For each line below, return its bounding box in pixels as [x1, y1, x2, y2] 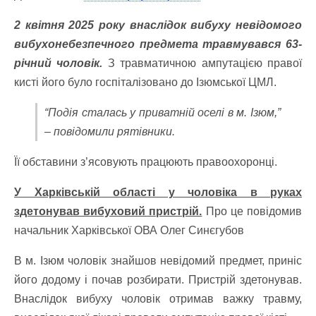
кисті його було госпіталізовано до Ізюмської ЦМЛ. [14, 76, 276, 88]
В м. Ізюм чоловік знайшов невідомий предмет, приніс [14, 255, 302, 267]
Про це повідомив [202, 205, 303, 217]
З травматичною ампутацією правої [102, 57, 303, 69]
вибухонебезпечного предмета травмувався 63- [14, 38, 302, 50]
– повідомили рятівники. [44, 126, 175, 138]
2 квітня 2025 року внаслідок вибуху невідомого [14, 19, 302, 31]
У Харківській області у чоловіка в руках [14, 186, 302, 198]
